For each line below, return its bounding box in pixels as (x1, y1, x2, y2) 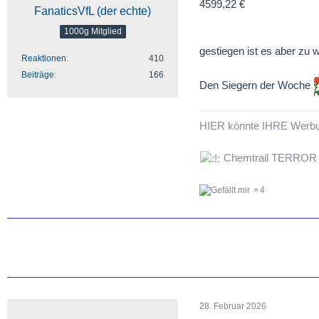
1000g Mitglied (63, 26, 122, 36)
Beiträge (21, 70, 54, 80)
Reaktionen (21, 53, 66, 63)
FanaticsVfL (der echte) (34, 5, 151, 17)
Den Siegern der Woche (199, 78, 313, 91)
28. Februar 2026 (199, 301, 266, 312)
